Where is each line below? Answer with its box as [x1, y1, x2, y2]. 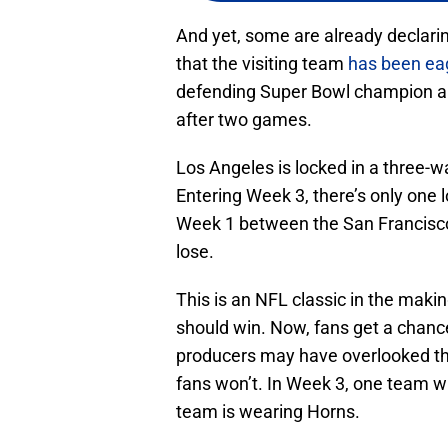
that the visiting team [176, 53, 348, 75]
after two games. [176, 109, 312, 131]
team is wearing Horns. [176, 401, 360, 423]
